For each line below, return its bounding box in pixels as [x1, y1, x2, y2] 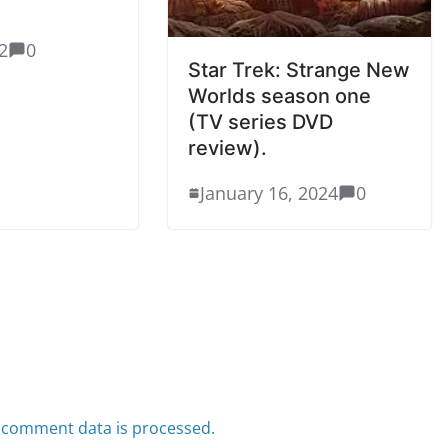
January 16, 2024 [200, 180, 339, 205]
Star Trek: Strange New [188, 57, 411, 82]
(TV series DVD [188, 109, 334, 134]
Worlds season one [188, 83, 372, 108]
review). [188, 135, 268, 160]
